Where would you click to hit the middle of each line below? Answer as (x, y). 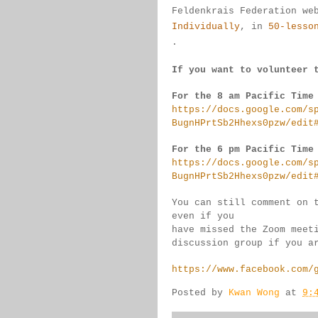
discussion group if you (240, 243)
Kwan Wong (254, 292)
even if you (206, 216)
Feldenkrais (206, 11)
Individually (206, 27)
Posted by (200, 292)
